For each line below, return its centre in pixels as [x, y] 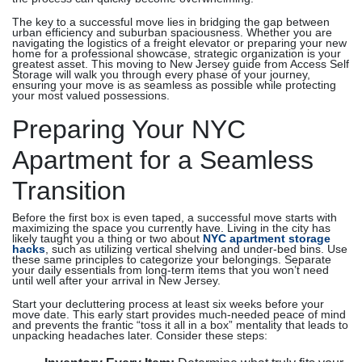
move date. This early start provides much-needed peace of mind [179, 315]
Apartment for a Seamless [163, 160]
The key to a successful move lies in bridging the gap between [171, 22]
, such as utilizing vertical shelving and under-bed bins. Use [196, 249]
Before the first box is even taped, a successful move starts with [175, 218]
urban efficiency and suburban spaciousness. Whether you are [172, 33]
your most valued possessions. [91, 96]
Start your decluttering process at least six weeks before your [168, 304]
